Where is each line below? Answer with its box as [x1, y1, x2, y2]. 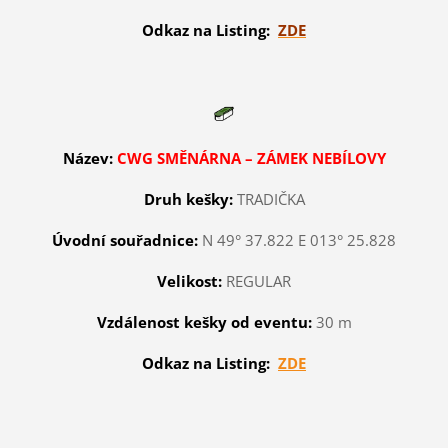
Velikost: [157, 271, 222, 292]
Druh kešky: [143, 189, 237, 210]
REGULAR [222, 271, 291, 292]
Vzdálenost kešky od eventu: [96, 312, 312, 333]
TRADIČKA [236, 189, 305, 210]
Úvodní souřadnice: [52, 230, 198, 251]
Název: [62, 148, 113, 169]
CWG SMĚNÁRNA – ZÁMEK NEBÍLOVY [116, 148, 386, 169]
